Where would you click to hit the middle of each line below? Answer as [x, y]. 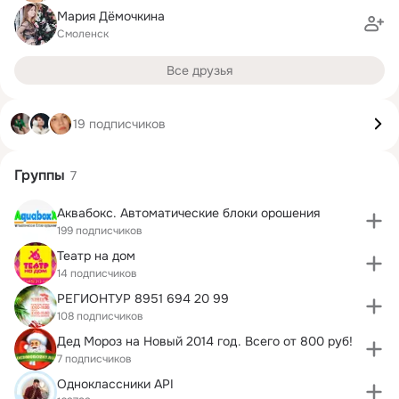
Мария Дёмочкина [111, 16]
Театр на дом [96, 255]
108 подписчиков [100, 316]
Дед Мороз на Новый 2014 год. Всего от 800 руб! [205, 341]
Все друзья [199, 70]
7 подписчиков [94, 358]
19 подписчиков [119, 123]
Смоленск [83, 33]
